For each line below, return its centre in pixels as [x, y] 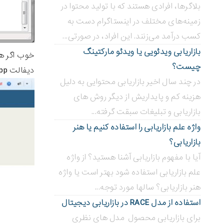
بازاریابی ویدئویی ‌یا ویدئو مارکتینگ [141, 52]
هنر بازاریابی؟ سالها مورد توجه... [147, 187]
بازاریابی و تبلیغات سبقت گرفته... [146, 112]
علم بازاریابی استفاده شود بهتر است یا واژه [129, 172]
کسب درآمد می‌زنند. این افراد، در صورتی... [131, 36]
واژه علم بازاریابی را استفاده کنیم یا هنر [136, 127]
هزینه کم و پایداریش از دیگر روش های [137, 97]
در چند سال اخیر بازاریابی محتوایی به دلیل [130, 82]
